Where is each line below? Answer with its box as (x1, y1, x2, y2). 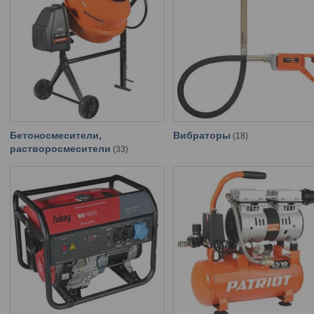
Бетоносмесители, (10, 130, 102, 142)
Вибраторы (173, 130, 231, 142)
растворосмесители (10, 143, 111, 155)
